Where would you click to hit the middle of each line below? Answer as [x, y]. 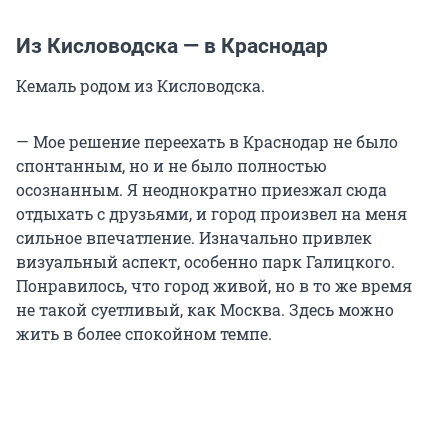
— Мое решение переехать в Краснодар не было [207, 142]
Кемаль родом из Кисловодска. [140, 86]
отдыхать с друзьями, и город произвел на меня [211, 214]
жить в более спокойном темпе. [144, 334]
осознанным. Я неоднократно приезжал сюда [201, 190]
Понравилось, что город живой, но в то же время [214, 286]
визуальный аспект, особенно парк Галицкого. [205, 262]
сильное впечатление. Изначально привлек [194, 238]
